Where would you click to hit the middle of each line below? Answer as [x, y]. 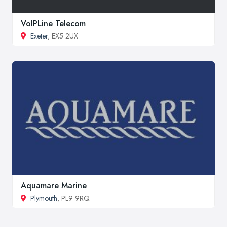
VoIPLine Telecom [53, 23]
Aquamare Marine [54, 185]
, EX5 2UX [63, 36]
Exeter [39, 36]
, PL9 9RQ [73, 198]
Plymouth [44, 198]
